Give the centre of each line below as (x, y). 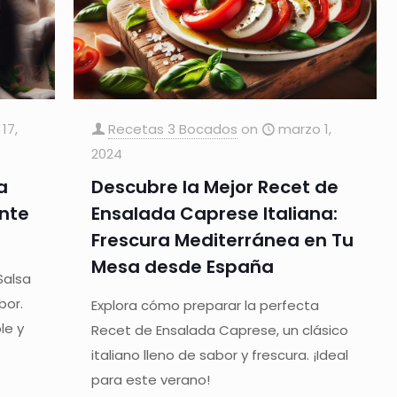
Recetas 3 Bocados (173, 128)
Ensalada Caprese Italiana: (215, 213)
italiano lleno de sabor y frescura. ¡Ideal (220, 354)
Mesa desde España (183, 266)
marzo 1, (305, 128)
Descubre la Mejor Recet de (215, 187)
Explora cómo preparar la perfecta (206, 305)
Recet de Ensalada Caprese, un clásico (220, 330)
